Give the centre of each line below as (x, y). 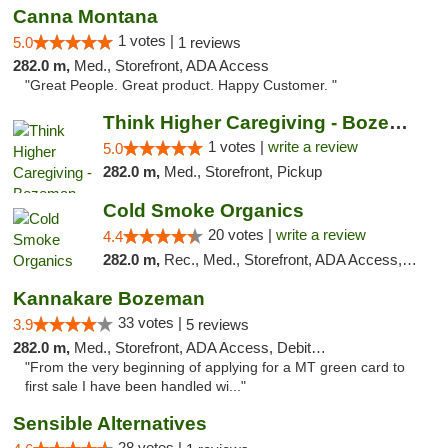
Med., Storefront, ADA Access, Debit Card (192, 347)
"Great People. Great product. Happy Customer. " (181, 85)
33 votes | (152, 322)
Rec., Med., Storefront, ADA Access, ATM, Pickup (282, 259)
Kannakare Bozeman (109, 298)
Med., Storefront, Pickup (242, 171)
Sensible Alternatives (110, 423)
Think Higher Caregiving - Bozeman (398, 122)
